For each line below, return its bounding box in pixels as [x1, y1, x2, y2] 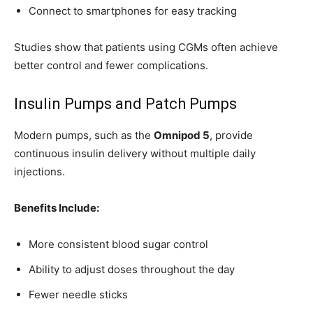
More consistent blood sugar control [29, 237, 208, 251]
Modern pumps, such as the [14, 128, 154, 142]
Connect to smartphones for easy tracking [29, 3, 237, 17]
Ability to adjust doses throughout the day [29, 262, 235, 276]
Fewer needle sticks [29, 287, 128, 301]
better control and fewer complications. [14, 58, 208, 72]
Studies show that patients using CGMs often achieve [14, 40, 278, 54]
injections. [14, 164, 65, 178]
